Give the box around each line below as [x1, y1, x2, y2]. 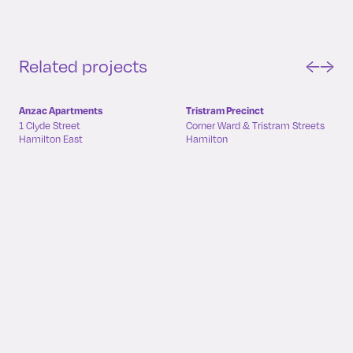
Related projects [19, 54, 147, 76]
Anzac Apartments [19, 103, 102, 117]
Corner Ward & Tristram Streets [186, 119, 325, 132]
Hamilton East [19, 132, 83, 145]
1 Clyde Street [19, 119, 80, 132]
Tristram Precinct [186, 103, 264, 117]
